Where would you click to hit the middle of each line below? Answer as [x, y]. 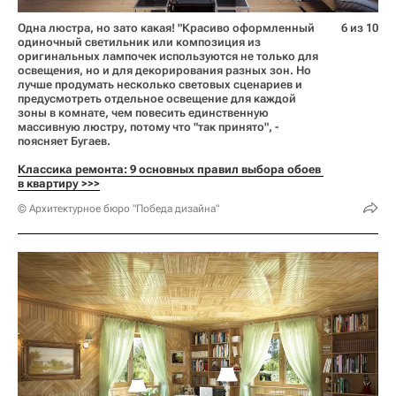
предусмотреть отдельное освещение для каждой [157, 99]
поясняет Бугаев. [64, 141]
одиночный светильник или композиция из [139, 42]
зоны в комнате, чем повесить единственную [143, 113]
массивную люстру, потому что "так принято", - [148, 127]
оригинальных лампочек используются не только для [168, 57]
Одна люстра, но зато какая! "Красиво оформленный [166, 28]
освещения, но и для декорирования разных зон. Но [164, 71]
